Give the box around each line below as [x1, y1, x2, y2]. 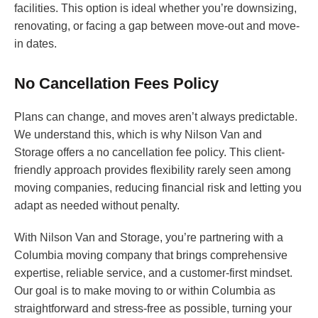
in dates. [14, 38, 57, 50]
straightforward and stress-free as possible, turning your [14, 302, 292, 315]
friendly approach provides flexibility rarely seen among [14, 164, 291, 177]
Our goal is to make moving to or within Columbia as [14, 285, 275, 297]
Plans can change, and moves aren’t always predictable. [14, 111, 297, 124]
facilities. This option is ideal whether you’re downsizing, [14, 2, 297, 15]
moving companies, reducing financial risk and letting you [14, 182, 302, 194]
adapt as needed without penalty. [14, 199, 180, 212]
